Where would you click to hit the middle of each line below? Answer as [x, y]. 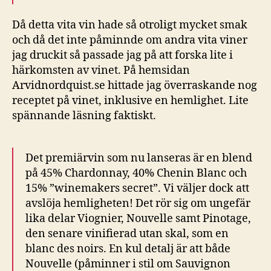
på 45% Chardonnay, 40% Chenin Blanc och [136, 173]
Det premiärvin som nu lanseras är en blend [139, 158]
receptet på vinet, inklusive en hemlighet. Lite [130, 101]
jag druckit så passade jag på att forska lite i [122, 55]
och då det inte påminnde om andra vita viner [130, 40]
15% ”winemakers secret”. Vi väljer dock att [137, 188]
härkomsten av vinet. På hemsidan [101, 70]
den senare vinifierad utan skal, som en [127, 234]
